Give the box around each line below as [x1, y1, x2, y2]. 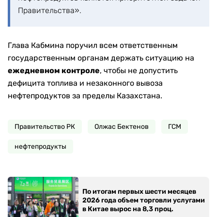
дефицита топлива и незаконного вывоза [8, 78, 163, 88]
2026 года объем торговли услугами [82, 196, 205, 204]
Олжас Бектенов [94, 123, 149, 131]
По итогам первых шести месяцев [82, 187, 196, 196]
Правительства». [18, 6, 81, 15]
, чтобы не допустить [100, 66, 178, 75]
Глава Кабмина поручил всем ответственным [8, 41, 178, 50]
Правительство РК [15, 123, 75, 131]
